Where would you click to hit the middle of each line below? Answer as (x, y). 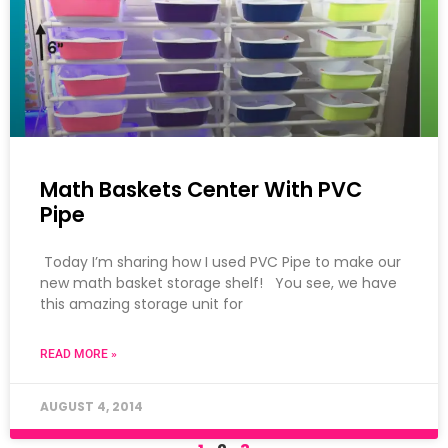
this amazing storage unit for (141, 304)
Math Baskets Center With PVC (201, 190)
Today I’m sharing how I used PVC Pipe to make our (220, 262)
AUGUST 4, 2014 (91, 407)
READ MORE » (78, 354)
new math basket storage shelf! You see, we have (218, 283)
